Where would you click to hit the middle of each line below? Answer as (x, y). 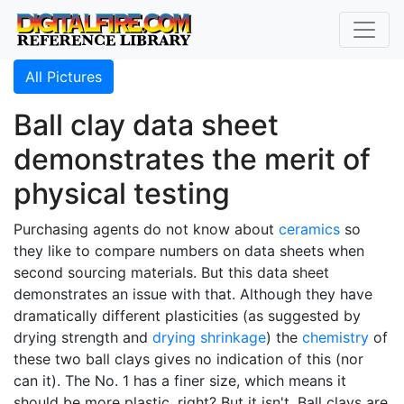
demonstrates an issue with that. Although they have (193, 294)
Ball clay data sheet (146, 125)
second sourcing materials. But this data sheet (171, 272)
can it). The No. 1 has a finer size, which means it (180, 381)
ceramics (309, 229)
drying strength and (83, 337)
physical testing (122, 193)
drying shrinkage (209, 337)
